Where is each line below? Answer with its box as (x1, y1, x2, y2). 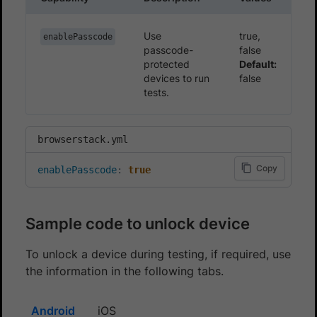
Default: (239, 57, 277, 70)
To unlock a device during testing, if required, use (25, 246, 291, 261)
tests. (144, 86, 169, 98)
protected (144, 57, 190, 70)
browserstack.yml (38, 133, 128, 145)
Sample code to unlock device (25, 214, 250, 233)
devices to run (144, 71, 209, 84)
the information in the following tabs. (25, 263, 224, 278)
